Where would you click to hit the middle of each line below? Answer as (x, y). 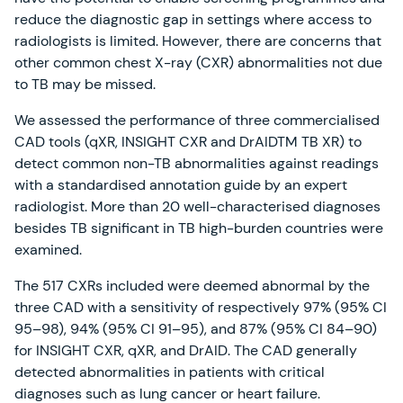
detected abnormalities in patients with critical (170, 372)
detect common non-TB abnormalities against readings (197, 164)
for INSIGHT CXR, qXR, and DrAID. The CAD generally (186, 351)
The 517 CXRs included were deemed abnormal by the (192, 286)
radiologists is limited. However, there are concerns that (198, 41)
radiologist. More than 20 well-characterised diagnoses (197, 207)
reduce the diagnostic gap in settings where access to (193, 20)
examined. (48, 250)
